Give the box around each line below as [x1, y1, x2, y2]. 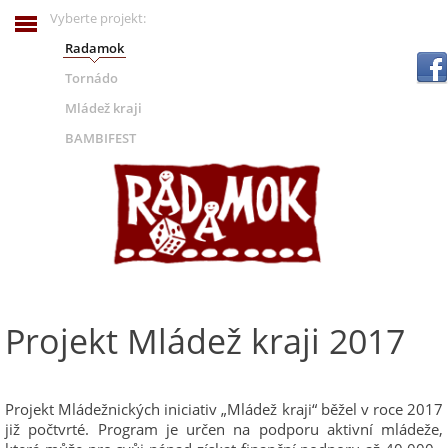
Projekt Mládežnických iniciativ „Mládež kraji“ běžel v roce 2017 [5, 399, 443, 419]
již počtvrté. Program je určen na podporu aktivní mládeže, [5, 419, 443, 439]
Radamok [65, 39, 124, 57]
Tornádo [65, 69, 118, 87]
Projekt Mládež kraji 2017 [5, 318, 405, 364]
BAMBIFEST [65, 129, 136, 147]
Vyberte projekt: [50, 9, 146, 27]
